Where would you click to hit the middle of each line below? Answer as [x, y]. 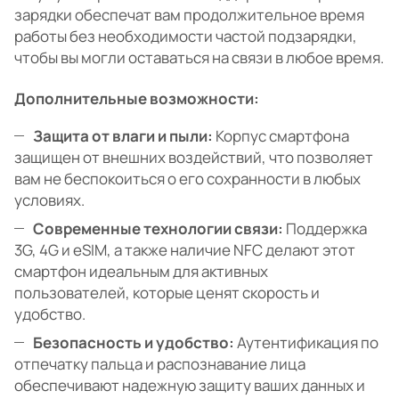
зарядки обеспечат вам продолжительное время [189, 15]
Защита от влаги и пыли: [123, 136]
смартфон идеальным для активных [141, 272]
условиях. [49, 200]
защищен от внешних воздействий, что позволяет [194, 158]
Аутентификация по [306, 343]
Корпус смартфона [281, 136]
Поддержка [325, 229]
